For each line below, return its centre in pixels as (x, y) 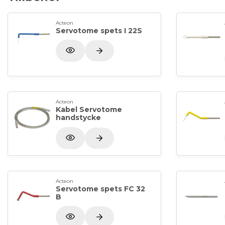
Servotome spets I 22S (99, 30)
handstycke (78, 118)
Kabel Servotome (89, 110)
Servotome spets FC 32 (100, 189)
